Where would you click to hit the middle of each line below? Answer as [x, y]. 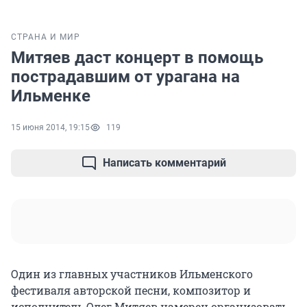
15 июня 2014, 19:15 [50, 128]
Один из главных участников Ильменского [132, 274]
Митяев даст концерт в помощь [137, 58]
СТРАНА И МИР [46, 37]
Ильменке [51, 96]
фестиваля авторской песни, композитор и [131, 291]
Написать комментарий [164, 163]
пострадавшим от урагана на [125, 77]
